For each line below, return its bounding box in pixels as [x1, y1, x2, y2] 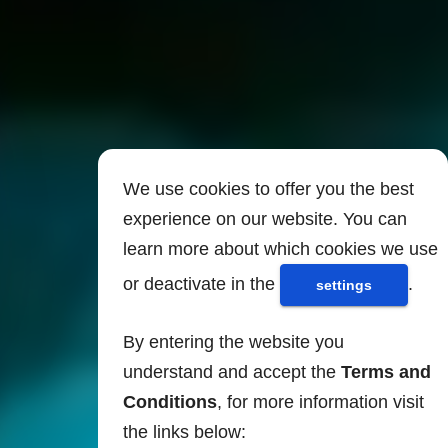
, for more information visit [217, 391, 424, 412]
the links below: [123, 421, 246, 442]
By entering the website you [123, 331, 344, 352]
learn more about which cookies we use [123, 238, 438, 259]
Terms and [341, 361, 431, 382]
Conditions [123, 391, 217, 412]
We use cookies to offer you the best [123, 178, 414, 199]
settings [316, 276, 372, 293]
